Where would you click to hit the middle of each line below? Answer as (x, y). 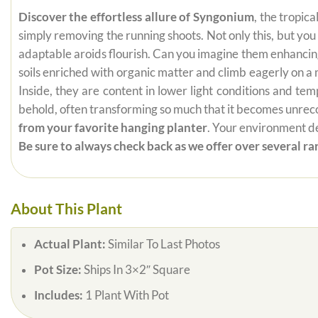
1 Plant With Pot (127, 296)
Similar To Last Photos (164, 245)
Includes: (59, 296)
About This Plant (66, 208)
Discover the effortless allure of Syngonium (136, 17)
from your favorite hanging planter (113, 127)
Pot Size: (59, 270)
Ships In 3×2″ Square (137, 270)
